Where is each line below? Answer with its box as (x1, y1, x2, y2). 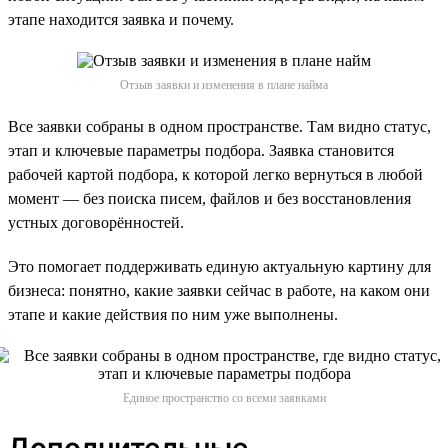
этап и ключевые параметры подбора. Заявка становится (8, 141, 394, 159)
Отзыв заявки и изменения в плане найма (120, 77, 328, 92)
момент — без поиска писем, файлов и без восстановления (8, 189, 411, 207)
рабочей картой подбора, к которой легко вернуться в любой (8, 165, 423, 183)
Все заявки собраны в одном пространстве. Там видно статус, (8, 117, 431, 135)
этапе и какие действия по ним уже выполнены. (8, 305, 338, 323)
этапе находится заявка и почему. (8, 10, 234, 28)
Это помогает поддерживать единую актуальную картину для (8, 257, 431, 275)
